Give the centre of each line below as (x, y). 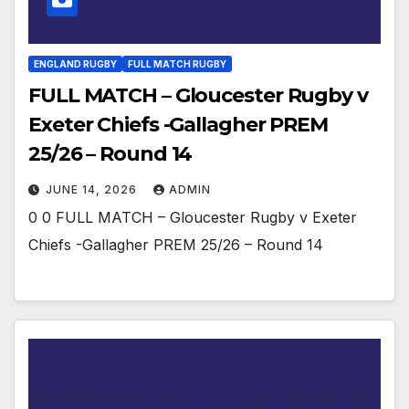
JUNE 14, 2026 (93, 190)
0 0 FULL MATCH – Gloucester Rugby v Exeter (193, 218)
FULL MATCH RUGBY (177, 64)
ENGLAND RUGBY (75, 64)
